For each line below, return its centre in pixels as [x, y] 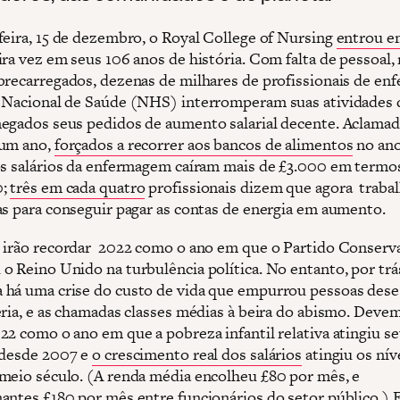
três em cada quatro [78, 187]
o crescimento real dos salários [197, 354]
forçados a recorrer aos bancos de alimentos [204, 144]
